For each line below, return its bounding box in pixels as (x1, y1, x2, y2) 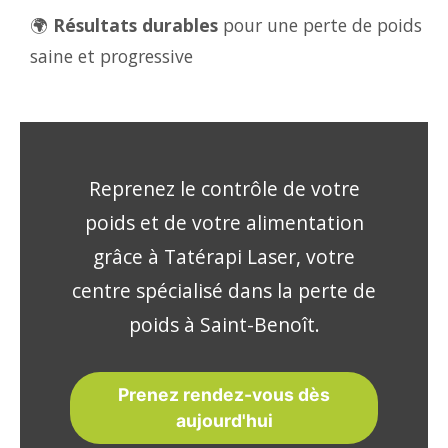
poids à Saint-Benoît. (128, 311, 320, 338)
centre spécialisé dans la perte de (72, 277, 376, 304)
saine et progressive (30, 44, 193, 68)
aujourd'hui (175, 410, 273, 431)
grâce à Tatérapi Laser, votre (93, 243, 355, 270)
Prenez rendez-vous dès (118, 384, 330, 405)
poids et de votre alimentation (84, 209, 364, 236)
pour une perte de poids (218, 13, 422, 37)
